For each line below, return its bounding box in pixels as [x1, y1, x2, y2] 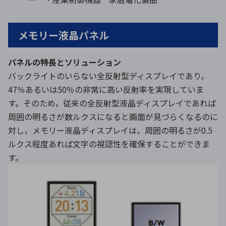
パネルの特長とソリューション [8, 56, 121, 69]
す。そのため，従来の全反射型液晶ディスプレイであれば [8, 97, 216, 109]
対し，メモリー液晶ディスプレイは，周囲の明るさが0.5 [8, 124, 212, 137]
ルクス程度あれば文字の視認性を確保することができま [8, 138, 210, 150]
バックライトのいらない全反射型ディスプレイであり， [8, 70, 209, 82]
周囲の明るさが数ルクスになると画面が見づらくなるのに [8, 110, 218, 123]
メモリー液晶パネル [18, 28, 109, 43]
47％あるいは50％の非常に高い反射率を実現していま [8, 83, 204, 96]
